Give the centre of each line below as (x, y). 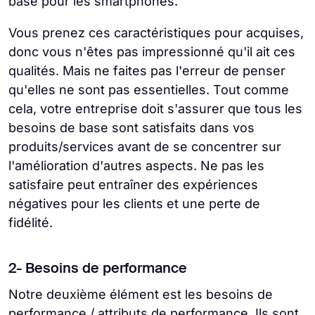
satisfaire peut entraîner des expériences (133, 185)
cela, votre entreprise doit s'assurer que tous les (155, 109)
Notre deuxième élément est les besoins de (141, 294)
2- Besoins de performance (98, 269)
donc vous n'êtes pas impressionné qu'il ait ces (152, 52)
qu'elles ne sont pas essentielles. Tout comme (149, 90)
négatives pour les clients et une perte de (134, 204)
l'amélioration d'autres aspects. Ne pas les (136, 166)
